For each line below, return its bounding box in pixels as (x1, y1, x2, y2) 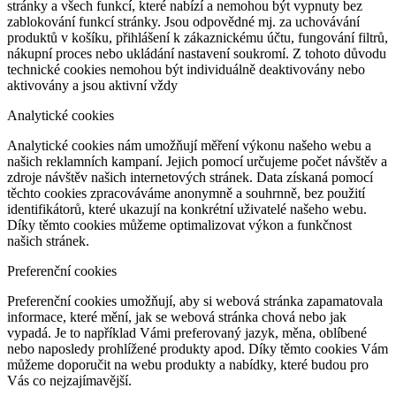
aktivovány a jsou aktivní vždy (7, 77, 178, 93)
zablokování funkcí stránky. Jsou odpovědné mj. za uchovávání (7, 13, 360, 29)
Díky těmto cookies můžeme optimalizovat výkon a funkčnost (7, 217, 352, 232)
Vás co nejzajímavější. (7, 372, 132, 388)
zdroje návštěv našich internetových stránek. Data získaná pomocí (7, 169, 373, 185)
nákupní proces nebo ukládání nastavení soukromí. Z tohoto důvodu (7, 45, 386, 61)
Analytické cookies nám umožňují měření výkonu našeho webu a (7, 137, 371, 153)
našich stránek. (7, 232, 89, 248)
